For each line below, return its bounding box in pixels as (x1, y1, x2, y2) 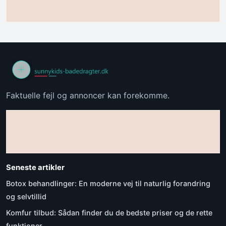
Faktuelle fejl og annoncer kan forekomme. (6, 90, 169, 100)
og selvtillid (6, 192, 46, 201)
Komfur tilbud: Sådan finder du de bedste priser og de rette (6, 208, 212, 217)
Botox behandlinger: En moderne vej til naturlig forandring (6, 179, 210, 188)
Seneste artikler (6, 162, 65, 172)
